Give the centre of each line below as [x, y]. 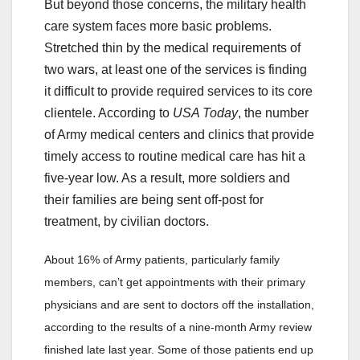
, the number [273, 112]
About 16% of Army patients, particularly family [162, 260]
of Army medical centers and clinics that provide [179, 134]
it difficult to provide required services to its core [178, 91]
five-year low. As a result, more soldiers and [167, 178]
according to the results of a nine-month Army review [178, 327]
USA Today [205, 112]
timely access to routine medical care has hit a [175, 156]
